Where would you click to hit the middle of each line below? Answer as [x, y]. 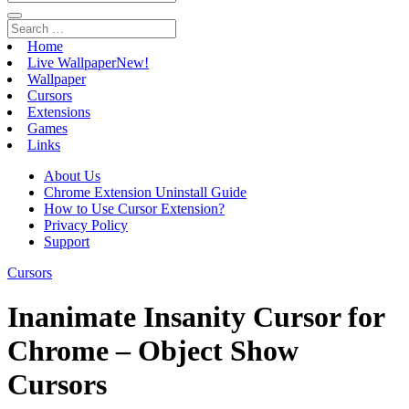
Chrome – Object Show [153, 351]
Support [67, 241]
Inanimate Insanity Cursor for [196, 317]
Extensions [59, 112]
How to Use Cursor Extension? [134, 209]
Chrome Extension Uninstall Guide [145, 192]
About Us [72, 176]
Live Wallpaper [72, 63]
